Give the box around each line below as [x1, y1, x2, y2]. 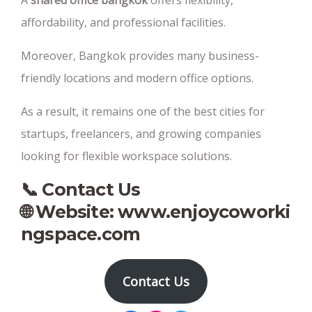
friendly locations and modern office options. [21, 70, 253, 86]
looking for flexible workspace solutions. [21, 148, 232, 164]
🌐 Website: [21, 201, 118, 222]
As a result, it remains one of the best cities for [21, 104, 265, 119]
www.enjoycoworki [118, 201, 290, 222]
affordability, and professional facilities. [21, 15, 226, 30]
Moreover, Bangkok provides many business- [21, 48, 259, 63]
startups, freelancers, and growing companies [21, 126, 261, 141]
